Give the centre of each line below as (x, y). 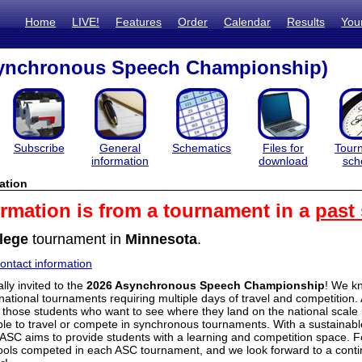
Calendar (247, 22)
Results (306, 22)
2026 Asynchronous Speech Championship (205, 285)
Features (139, 22)
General (120, 148)
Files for (283, 148)
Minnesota (161, 239)
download (283, 161)
